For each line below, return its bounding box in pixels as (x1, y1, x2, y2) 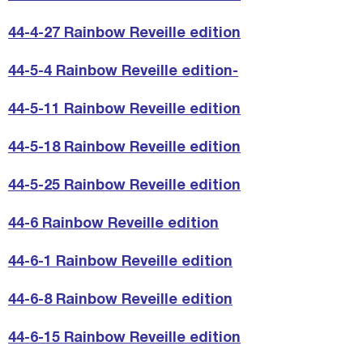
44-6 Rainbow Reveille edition (8, 217, 219, 232)
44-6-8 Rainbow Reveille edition (8, 293, 233, 308)
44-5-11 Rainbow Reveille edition (8, 103, 241, 117)
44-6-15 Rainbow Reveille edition (8, 331, 241, 346)
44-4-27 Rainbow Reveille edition (8, 27, 241, 41)
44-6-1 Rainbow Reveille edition (8, 255, 233, 270)
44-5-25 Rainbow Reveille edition (8, 179, 241, 194)
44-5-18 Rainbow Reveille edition (8, 141, 241, 156)
